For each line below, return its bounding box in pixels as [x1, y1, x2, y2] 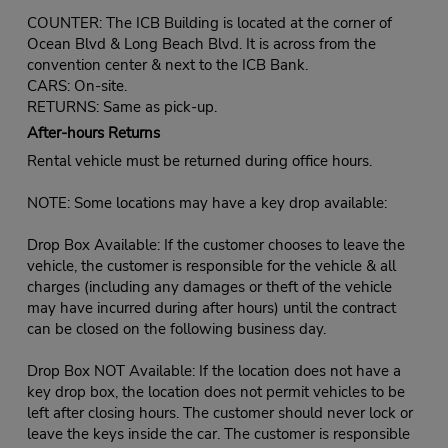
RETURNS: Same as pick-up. [26, 97, 217, 118]
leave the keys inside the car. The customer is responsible [26, 424, 410, 445]
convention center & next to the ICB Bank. [26, 55, 308, 76]
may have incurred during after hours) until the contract [26, 298, 396, 319]
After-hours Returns [26, 123, 160, 144]
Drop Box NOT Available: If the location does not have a [26, 361, 401, 382]
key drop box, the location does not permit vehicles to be [26, 382, 405, 403]
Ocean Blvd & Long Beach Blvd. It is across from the [26, 34, 376, 55]
